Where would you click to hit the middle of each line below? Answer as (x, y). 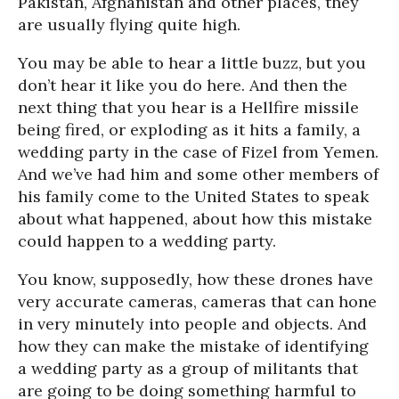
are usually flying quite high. (129, 24)
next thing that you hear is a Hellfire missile (188, 107)
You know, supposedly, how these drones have (195, 279)
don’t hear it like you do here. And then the (183, 85)
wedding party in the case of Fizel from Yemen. (198, 152)
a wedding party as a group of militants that (188, 368)
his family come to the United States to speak (193, 196)
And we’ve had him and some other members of (198, 174)
